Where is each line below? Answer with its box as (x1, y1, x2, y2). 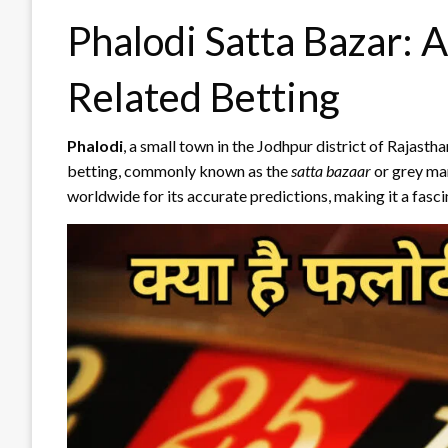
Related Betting (67, 72, 340, 121)
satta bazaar (291, 160, 371, 180)
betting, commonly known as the (67, 160, 291, 180)
